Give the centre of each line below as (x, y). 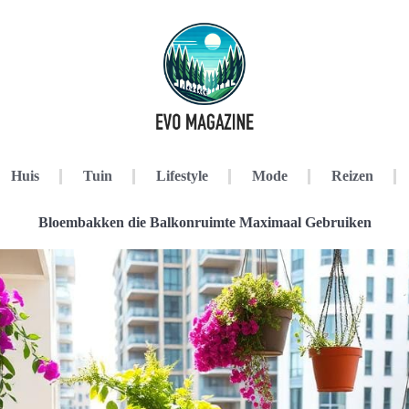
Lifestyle (182, 176)
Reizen (352, 176)
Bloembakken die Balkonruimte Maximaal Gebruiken (204, 222)
